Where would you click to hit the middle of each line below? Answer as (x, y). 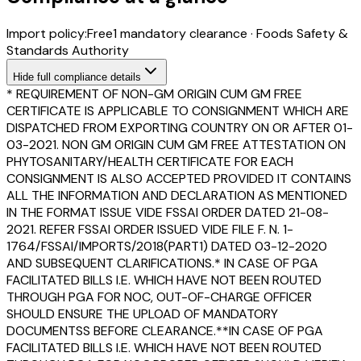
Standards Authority (68, 50)
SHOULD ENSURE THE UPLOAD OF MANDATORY (142, 313)
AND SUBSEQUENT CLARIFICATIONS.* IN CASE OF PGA (162, 263)
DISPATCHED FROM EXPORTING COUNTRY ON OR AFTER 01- (180, 127)
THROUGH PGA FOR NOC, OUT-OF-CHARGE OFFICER (159, 297)
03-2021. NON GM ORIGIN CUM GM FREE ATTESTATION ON (176, 144)
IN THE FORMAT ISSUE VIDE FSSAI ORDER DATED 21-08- (168, 212)
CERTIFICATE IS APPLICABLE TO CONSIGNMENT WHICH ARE (178, 110)
